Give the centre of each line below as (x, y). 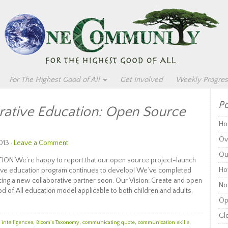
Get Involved (141, 80)
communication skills (164, 222)
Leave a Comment (41, 143)
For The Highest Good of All (54, 80)
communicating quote (109, 222)
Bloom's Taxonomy (58, 222)
